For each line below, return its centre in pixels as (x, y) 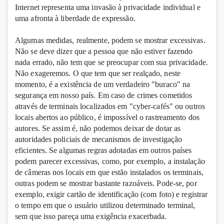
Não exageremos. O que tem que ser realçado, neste (98, 73)
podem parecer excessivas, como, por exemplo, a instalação (110, 161)
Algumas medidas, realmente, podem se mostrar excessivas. (110, 40)
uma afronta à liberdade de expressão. (75, 18)
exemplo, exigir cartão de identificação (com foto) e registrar (111, 194)
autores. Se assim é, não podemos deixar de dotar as (98, 128)
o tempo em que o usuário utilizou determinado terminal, (105, 205)
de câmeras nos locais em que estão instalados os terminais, (109, 172)
